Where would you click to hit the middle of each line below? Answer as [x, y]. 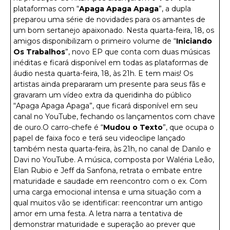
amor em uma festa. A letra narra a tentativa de [98, 213]
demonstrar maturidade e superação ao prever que [104, 224]
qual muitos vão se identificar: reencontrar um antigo [108, 203]
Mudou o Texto [133, 127]
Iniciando [194, 41]
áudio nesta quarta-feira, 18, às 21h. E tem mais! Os [103, 73]
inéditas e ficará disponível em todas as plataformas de [111, 62]
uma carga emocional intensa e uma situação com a [107, 192]
